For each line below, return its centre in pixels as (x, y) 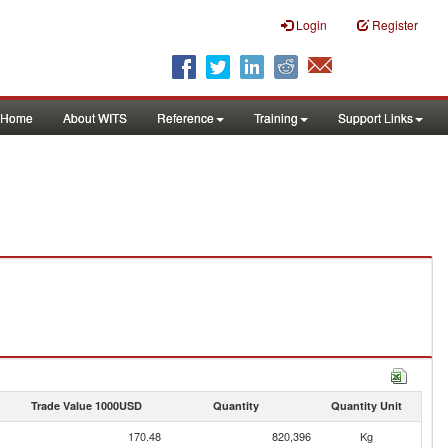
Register (395, 24)
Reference (185, 117)
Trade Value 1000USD (86, 405)
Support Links (375, 117)
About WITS (95, 117)
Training (276, 117)
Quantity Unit (366, 405)
